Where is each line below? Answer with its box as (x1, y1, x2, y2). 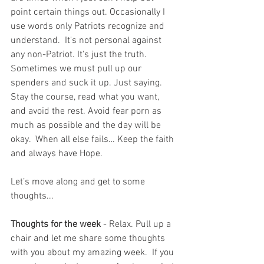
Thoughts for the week (11, 218, 101, 230)
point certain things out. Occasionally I (11, 6, 167, 18)
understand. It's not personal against (11, 34, 164, 47)
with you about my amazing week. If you (11, 246, 176, 259)
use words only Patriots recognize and (11, 20, 167, 32)
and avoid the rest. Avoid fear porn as (11, 105, 164, 117)
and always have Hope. (11, 147, 103, 160)
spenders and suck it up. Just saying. (11, 77, 164, 89)
